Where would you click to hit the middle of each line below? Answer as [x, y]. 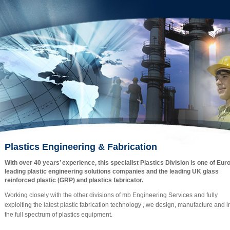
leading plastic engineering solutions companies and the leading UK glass [112, 172]
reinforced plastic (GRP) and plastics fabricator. [74, 180]
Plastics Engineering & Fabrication [81, 147]
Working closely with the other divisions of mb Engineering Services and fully [111, 195]
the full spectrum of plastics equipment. [59, 214]
